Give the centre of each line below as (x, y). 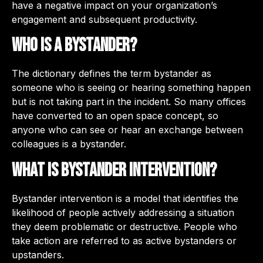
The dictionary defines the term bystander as (112, 74)
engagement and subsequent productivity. (107, 20)
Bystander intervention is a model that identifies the (125, 198)
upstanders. (38, 254)
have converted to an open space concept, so (115, 116)
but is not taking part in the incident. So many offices (129, 102)
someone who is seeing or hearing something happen (131, 88)
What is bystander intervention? (114, 170)
